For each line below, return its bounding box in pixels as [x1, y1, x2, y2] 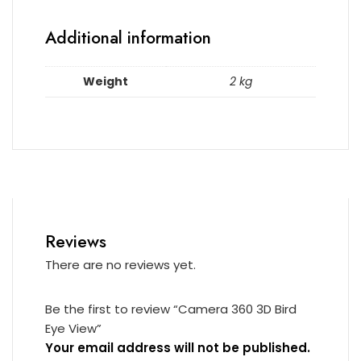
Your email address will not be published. [45, 339, 310, 357]
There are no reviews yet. [45, 256, 196, 274]
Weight [83, 73, 128, 89]
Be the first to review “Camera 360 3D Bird [45, 301, 297, 318]
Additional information [45, 26, 211, 50]
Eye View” [45, 320, 102, 338]
